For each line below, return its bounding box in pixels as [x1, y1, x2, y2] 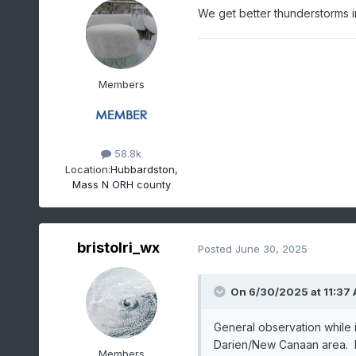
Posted [197, 242, 235, 255]
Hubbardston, [110, 162, 178, 176]
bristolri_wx [76, 239, 160, 257]
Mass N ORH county [72, 177, 171, 191]
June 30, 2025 [234, 242, 308, 255]
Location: [64, 162, 110, 176]
